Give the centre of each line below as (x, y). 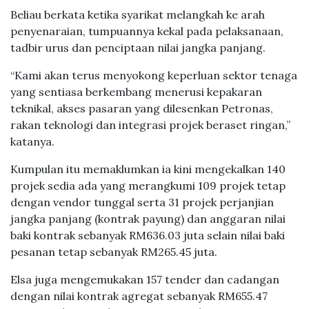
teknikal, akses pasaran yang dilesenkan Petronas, (142, 108)
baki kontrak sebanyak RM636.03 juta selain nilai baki (148, 235)
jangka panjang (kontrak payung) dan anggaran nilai (148, 219)
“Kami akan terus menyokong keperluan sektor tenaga (154, 75)
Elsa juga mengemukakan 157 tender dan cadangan (145, 279)
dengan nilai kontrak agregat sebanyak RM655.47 (139, 296)
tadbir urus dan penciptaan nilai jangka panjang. (138, 48)
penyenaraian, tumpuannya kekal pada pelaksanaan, (147, 31)
